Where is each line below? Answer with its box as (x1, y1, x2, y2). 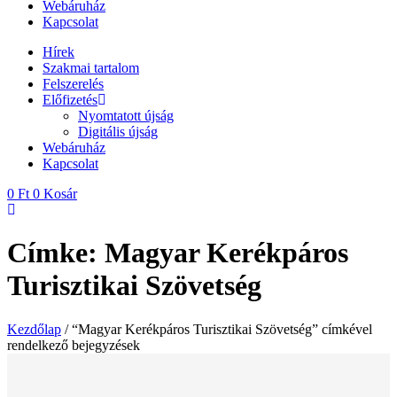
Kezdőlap (7, 321, 61, 337)
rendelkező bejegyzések (7, 337, 140, 353)
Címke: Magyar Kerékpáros (7, 237, 348, 269)
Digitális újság (78, 124, 158, 139)
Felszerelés (43, 76, 104, 91)
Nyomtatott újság (78, 108, 174, 123)
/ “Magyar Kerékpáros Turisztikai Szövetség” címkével (61, 321, 372, 337)
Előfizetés (43, 92, 97, 107)
